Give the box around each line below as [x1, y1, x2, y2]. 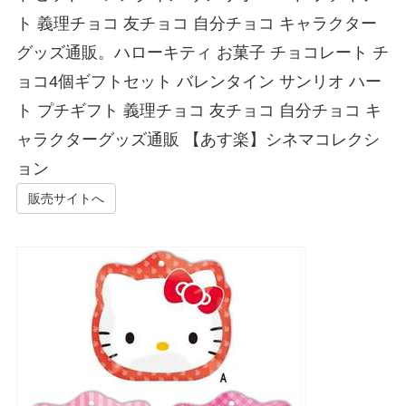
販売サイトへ [27, 191, 104, 207]
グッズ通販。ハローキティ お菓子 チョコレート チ [15, 43, 389, 63]
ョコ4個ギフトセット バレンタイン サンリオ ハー [15, 72, 382, 92]
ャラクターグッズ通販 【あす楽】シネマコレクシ [15, 130, 380, 150]
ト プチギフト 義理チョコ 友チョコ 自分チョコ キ [15, 101, 382, 121]
